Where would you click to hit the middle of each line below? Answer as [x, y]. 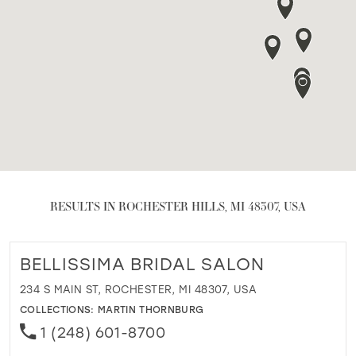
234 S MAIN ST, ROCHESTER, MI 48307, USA [138, 289]
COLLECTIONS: [59, 309]
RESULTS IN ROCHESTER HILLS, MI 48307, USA [178, 206]
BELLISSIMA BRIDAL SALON [142, 263]
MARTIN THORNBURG [151, 309]
